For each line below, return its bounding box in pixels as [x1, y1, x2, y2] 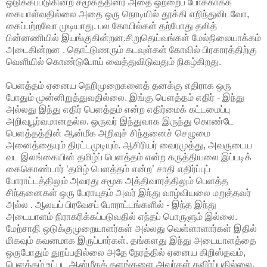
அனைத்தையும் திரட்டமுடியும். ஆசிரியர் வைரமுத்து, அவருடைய [6, 139, 252, 150]
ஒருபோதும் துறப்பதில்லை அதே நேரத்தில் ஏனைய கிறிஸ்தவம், [6, 247, 246, 257]
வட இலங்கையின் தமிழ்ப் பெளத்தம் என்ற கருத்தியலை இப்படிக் [6, 151, 252, 162]
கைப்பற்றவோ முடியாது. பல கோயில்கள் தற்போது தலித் [6, 20, 217, 31]
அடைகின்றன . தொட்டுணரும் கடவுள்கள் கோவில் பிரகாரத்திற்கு [6, 44, 257, 55]
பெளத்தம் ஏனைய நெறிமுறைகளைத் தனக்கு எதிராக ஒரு [6, 80, 231, 91]
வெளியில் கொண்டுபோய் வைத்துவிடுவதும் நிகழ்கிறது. [6, 56, 221, 67]
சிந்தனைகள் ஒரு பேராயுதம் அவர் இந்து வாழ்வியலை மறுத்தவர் [6, 187, 251, 198]
